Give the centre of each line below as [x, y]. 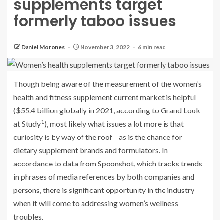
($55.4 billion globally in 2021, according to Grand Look [107, 110]
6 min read [152, 47]
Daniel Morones [43, 47]
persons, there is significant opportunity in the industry [104, 190]
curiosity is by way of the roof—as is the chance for [98, 137]
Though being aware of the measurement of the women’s [108, 83]
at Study [27, 123]
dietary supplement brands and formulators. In [91, 150]
